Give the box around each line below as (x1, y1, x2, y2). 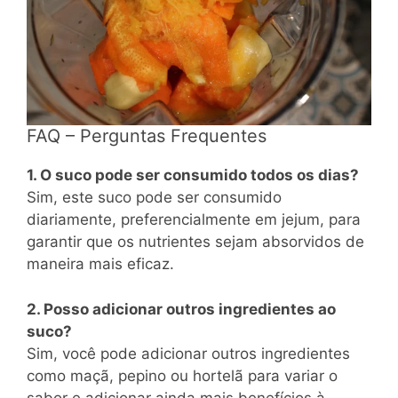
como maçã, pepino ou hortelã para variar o (27, 366, 338, 385)
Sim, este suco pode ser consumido (27, 188, 282, 207)
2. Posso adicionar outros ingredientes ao (27, 299, 336, 318)
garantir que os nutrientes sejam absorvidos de (27, 233, 364, 251)
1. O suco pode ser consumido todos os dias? (27, 166, 359, 185)
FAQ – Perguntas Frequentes (27, 125, 267, 147)
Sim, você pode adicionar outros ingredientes (27, 344, 350, 362)
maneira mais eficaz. (27, 255, 174, 274)
